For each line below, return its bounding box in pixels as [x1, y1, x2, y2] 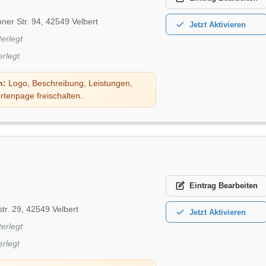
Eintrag [189, 181, 216, 191]
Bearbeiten [218, 181, 258, 191]
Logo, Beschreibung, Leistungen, [6, 78, 133, 88]
